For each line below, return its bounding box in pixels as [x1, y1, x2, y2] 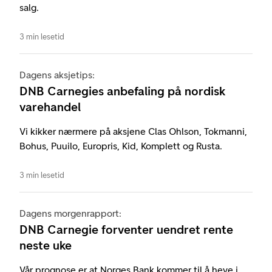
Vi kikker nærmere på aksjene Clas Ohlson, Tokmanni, [19, 126, 247, 138]
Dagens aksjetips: [19, 69, 95, 81]
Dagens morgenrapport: [19, 208, 121, 220]
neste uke [19, 238, 72, 253]
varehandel [19, 100, 81, 115]
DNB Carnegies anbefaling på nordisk [19, 84, 225, 99]
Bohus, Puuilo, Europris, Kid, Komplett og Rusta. [19, 140, 222, 152]
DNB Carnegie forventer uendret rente [19, 222, 233, 237]
